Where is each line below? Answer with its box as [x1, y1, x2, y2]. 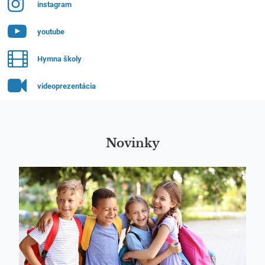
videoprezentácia [37, 81, 96, 91]
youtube [37, 27, 65, 36]
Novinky [105, 136, 160, 150]
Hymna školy [37, 54, 82, 63]
